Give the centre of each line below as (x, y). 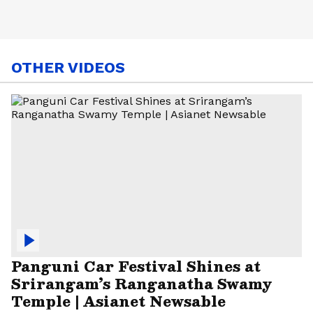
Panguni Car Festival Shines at (136, 265)
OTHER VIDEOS (68, 67)
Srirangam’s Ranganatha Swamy (142, 283)
